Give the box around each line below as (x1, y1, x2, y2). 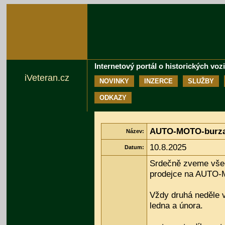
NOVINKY (99, 77, 129, 85)
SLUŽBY (188, 77, 214, 85)
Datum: (125, 144, 144, 151)
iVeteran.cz (24, 72, 69, 83)
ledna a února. (150, 200, 203, 211)
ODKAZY (99, 94, 127, 102)
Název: (126, 128, 144, 135)
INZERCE (144, 77, 173, 85)
